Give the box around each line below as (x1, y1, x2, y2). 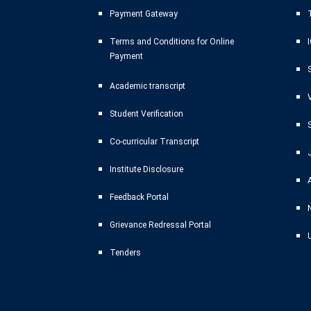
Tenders (110, 248, 141, 258)
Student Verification (110, 109, 183, 119)
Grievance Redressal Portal (110, 220, 211, 230)
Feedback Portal (110, 192, 169, 203)
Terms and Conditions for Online (110, 37, 234, 47)
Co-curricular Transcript (110, 137, 199, 147)
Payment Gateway (110, 9, 178, 19)
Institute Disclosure (110, 165, 183, 175)
